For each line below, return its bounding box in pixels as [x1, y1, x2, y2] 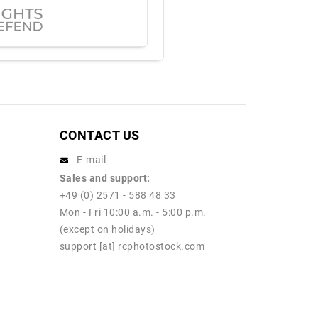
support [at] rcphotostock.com [59, 241, 204, 253]
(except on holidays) [59, 224, 155, 236]
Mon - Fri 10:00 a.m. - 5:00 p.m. [59, 207, 207, 219]
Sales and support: [59, 172, 150, 185]
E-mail [77, 154, 106, 166]
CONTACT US [59, 128, 140, 143]
